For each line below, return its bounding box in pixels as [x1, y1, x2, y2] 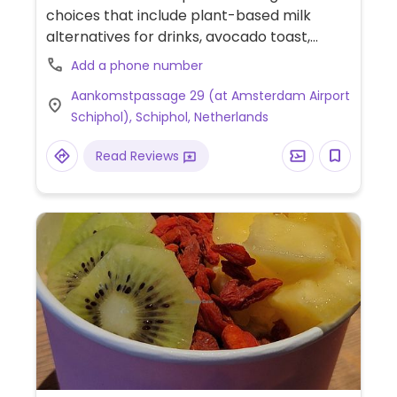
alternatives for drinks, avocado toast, [45, 27, 310, 48]
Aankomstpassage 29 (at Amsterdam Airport [70, 87, 350, 105]
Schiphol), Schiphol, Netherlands [70, 108, 269, 127]
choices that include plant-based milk [45, 5, 311, 27]
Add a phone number [70, 57, 203, 75]
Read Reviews [95, 147, 183, 166]
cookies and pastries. [45, 48, 192, 69]
